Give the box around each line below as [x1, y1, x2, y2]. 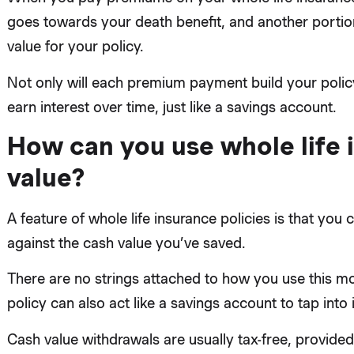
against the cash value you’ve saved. [6, 234, 246, 251]
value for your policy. [6, 38, 144, 55]
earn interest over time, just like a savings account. [6, 98, 337, 115]
